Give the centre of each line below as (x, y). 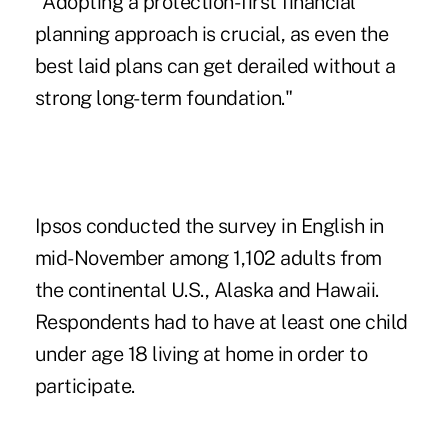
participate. (84, 386)
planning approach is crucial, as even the (211, 34)
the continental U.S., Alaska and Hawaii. (206, 290)
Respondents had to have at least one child (221, 322)
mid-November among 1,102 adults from (208, 258)
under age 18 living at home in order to (201, 354)
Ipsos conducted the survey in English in (209, 226)
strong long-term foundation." (163, 98)
